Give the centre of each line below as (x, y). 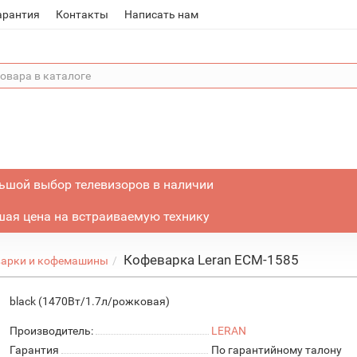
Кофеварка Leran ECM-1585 (212, 260)
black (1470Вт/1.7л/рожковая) (90, 301)
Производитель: (52, 331)
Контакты (82, 14)
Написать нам (162, 14)
